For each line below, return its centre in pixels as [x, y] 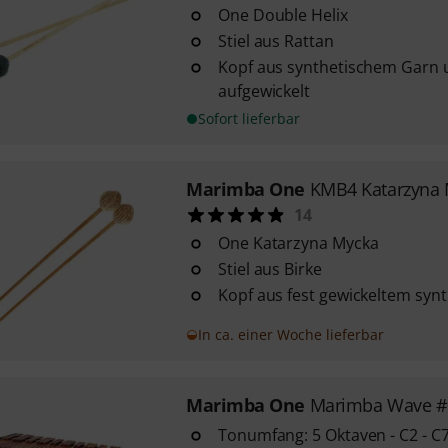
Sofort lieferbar [248, 118]
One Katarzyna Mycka [298, 243]
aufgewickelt [264, 91]
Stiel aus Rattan [275, 41]
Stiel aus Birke [269, 269]
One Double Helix [282, 15]
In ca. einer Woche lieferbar [290, 334]
